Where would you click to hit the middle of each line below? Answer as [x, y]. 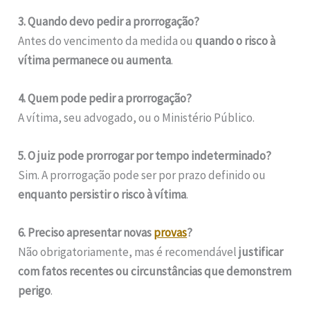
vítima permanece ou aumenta [95, 60]
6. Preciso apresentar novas [86, 233]
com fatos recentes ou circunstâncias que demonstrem [155, 272]
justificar [261, 252]
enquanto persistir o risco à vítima [102, 195]
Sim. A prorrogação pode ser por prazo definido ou [142, 175]
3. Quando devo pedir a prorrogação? [109, 21]
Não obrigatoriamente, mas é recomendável [129, 252]
